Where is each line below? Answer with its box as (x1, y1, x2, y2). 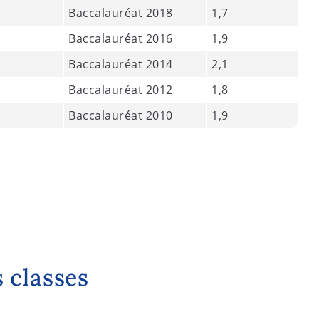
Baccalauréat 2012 (68, 82, 173, 98)
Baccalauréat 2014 (68, 56, 173, 72)
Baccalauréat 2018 (68, 5, 173, 21)
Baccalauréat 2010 (68, 108, 173, 123)
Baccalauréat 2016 (68, 31, 173, 46)
